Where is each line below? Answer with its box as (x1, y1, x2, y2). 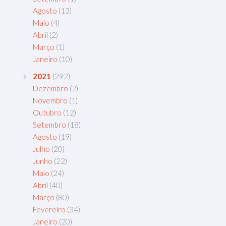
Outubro (33, 108, 62, 118)
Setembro (33, 120, 66, 130)
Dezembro (33, 84, 68, 93)
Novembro (33, 96, 68, 105)
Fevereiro (33, 205, 66, 214)
